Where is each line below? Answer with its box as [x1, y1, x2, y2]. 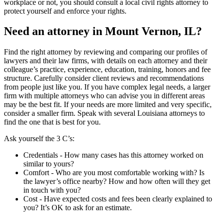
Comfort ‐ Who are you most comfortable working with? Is [23, 168, 204, 177]
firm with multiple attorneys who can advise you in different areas [4, 91, 205, 100]
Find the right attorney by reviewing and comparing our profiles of [4, 48, 207, 56]
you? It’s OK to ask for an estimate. [23, 203, 132, 212]
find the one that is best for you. [4, 118, 101, 127]
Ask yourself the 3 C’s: [4, 134, 74, 143]
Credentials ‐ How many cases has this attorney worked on [23, 151, 203, 160]
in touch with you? [23, 186, 81, 195]
